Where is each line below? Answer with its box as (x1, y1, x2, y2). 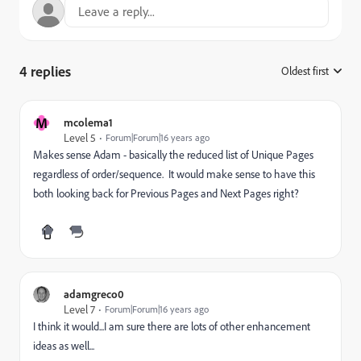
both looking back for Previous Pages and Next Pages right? (33, 186, 299, 200)
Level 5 (64, 131, 96, 144)
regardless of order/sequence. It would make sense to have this (33, 167, 315, 180)
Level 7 (64, 302, 95, 316)
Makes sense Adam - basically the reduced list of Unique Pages (33, 147, 313, 161)
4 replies (19, 62, 71, 80)
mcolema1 (64, 115, 113, 129)
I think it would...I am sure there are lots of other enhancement (33, 319, 310, 333)
